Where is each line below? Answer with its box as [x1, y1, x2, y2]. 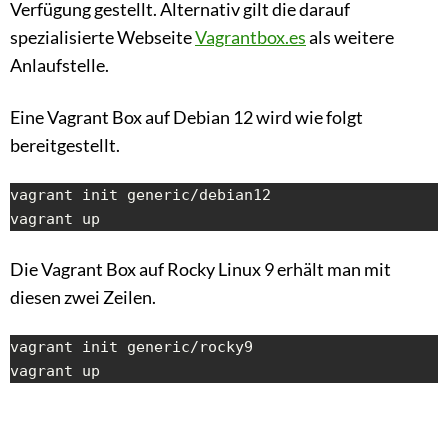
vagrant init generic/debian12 [10, 186, 271, 205]
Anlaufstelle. [10, 54, 109, 77]
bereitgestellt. [10, 134, 120, 157]
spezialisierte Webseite [10, 26, 195, 49]
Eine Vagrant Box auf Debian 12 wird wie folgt [10, 106, 363, 129]
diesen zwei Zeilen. [10, 286, 156, 309]
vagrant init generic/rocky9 [10, 338, 253, 357]
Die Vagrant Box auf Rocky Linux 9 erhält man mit [10, 258, 391, 281]
